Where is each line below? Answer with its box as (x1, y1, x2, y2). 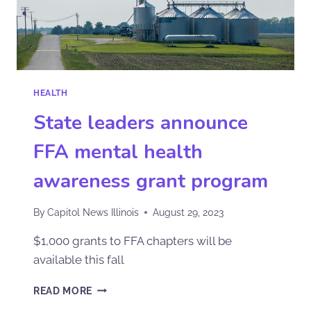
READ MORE (33, 285, 93, 296)
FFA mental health (33, 138, 203, 165)
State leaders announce (33, 109, 248, 136)
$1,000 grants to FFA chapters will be (33, 233, 232, 248)
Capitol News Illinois (47, 206, 140, 218)
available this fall (33, 252, 124, 267)
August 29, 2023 (153, 206, 224, 218)
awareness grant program (33, 167, 268, 194)
